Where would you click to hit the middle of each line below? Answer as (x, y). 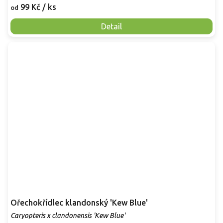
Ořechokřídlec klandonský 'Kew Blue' (79, 203)
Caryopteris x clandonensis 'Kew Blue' (68, 216)
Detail (111, 27)
